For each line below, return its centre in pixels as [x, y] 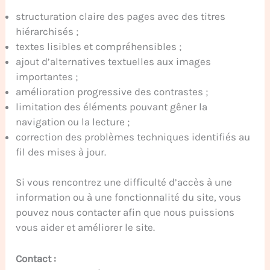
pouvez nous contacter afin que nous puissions [125, 212]
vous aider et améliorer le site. [86, 228]
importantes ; [47, 76]
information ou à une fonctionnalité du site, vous [129, 197]
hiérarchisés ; [47, 31]
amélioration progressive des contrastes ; [112, 91]
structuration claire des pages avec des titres [121, 16]
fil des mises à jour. [61, 152]
